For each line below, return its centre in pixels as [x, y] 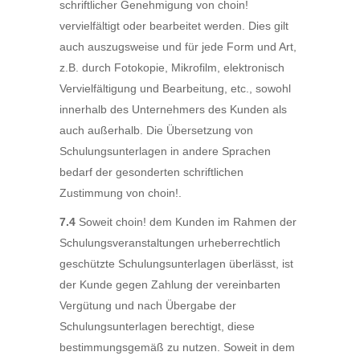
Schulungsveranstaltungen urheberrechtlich [170, 243]
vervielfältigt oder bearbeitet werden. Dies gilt [174, 26]
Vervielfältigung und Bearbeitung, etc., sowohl [175, 88]
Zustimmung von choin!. [121, 193]
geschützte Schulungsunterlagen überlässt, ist [176, 264]
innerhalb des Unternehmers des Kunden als [173, 109]
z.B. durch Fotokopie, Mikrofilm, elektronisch [172, 67]
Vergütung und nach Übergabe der [148, 305]
